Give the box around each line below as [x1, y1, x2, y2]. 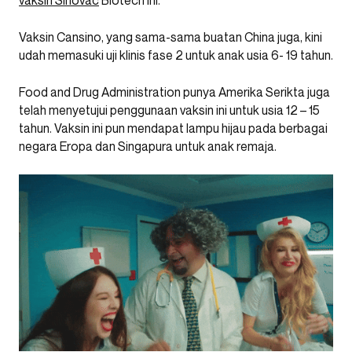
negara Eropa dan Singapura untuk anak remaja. [19, 138, 277, 154]
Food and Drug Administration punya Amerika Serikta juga [19, 84, 330, 100]
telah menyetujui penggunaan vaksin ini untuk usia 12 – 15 [19, 102, 320, 118]
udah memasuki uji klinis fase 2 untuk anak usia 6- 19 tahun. [19, 47, 333, 63]
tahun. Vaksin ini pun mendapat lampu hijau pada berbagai [19, 120, 328, 136]
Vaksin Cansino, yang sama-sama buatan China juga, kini [19, 29, 322, 45]
